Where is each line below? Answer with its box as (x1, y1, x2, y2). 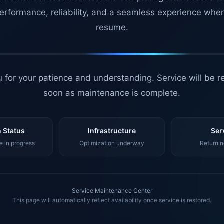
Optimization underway (79, 139, 144, 147)
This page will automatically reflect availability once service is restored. (12, 196, 211, 204)
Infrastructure (87, 126, 136, 135)
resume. (95, 22, 128, 32)
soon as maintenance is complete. (43, 88, 180, 98)
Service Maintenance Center (71, 187, 152, 194)
